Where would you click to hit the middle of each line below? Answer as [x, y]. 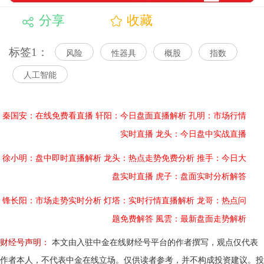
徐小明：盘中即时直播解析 [52, 159]
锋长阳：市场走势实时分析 [52, 201]
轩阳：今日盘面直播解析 [141, 116]
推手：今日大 [222, 159]
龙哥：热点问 [222, 201]
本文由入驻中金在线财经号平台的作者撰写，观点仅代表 [154, 243]
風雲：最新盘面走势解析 [201, 219]
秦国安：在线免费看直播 [48, 116]
